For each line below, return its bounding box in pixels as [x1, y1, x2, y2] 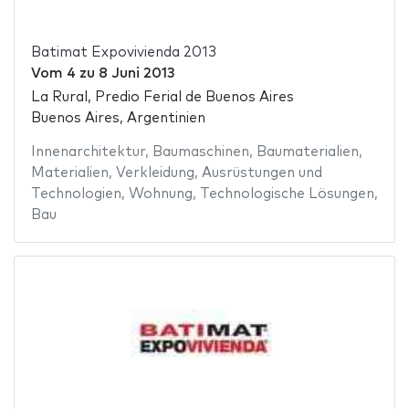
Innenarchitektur [30, 145, 145, 160]
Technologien [30, 187, 121, 202]
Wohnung [128, 187, 193, 202]
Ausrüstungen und [201, 166, 322, 181]
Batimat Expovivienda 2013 [30, 45, 216, 59]
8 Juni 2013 [98, 66, 174, 80]
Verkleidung [115, 166, 194, 181]
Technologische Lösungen [199, 187, 374, 202]
